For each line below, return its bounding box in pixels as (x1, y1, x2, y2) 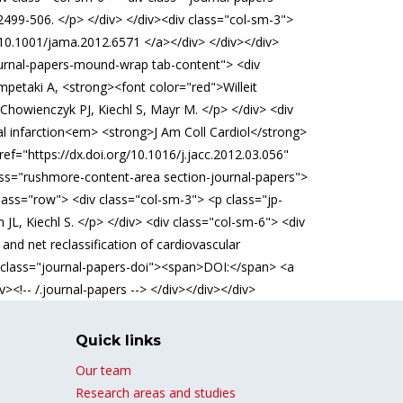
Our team (75, 362, 131, 379)
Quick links (75, 332, 161, 349)
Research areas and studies (75, 384, 236, 401)
